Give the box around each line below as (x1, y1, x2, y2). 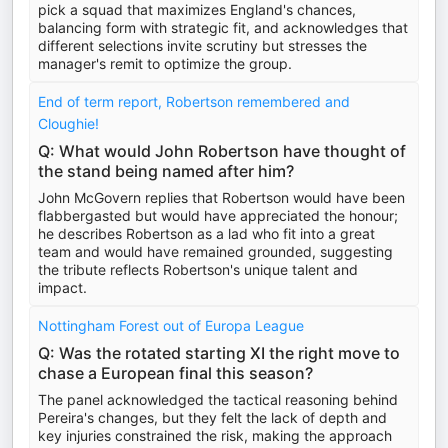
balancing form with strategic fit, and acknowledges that (38, 19, 408, 36)
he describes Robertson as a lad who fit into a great (38, 225, 375, 242)
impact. (38, 279, 87, 296)
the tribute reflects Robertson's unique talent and (38, 261, 358, 278)
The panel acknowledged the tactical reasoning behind (38, 391, 398, 408)
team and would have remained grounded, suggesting (38, 243, 393, 260)
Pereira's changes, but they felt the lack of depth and (38, 409, 387, 426)
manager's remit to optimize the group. (38, 55, 292, 72)
